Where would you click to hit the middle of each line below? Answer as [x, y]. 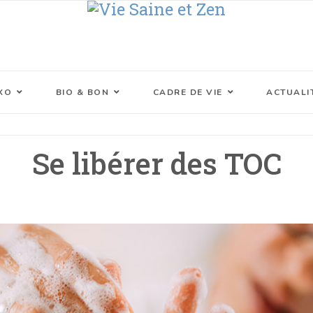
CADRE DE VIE [188, 92]
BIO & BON [82, 92]
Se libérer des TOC [156, 163]
